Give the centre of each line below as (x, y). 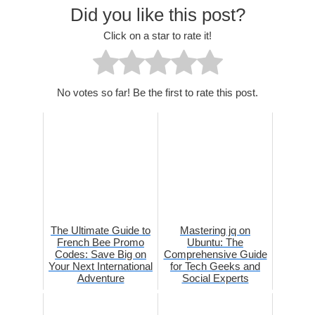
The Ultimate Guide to (101, 231)
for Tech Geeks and (215, 266)
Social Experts (215, 278)
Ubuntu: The (215, 243)
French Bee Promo (101, 243)
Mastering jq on (215, 231)
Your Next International (101, 266)
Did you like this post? (157, 14)
